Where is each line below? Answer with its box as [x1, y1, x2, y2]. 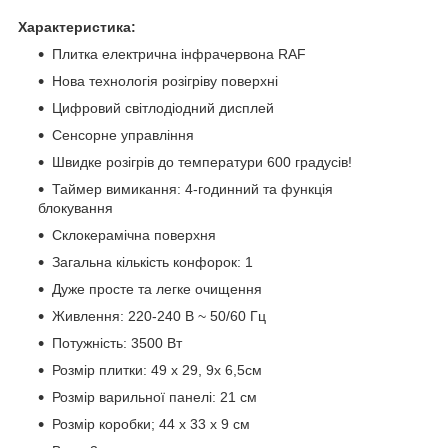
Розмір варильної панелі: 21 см [52, 388, 257, 405]
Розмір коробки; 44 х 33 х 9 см [52, 415, 250, 432]
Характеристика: [18, 18, 136, 35]
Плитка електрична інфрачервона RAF [52, 45, 306, 62]
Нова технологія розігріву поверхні [52, 72, 278, 89]
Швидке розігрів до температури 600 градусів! [52, 153, 352, 170]
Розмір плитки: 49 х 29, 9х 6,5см [52, 361, 262, 378]
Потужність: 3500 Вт [52, 334, 182, 351]
